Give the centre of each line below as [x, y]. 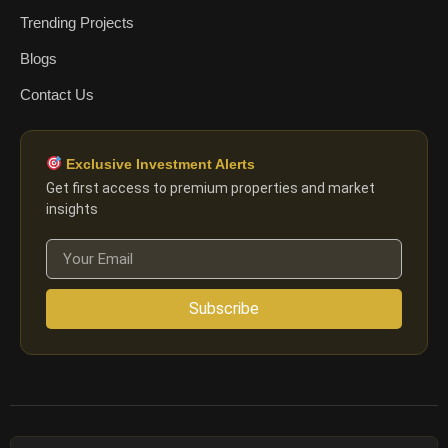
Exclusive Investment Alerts [158, 163]
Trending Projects [77, 23]
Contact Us [57, 95]
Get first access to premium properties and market [210, 187]
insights [72, 208]
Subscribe [224, 309]
